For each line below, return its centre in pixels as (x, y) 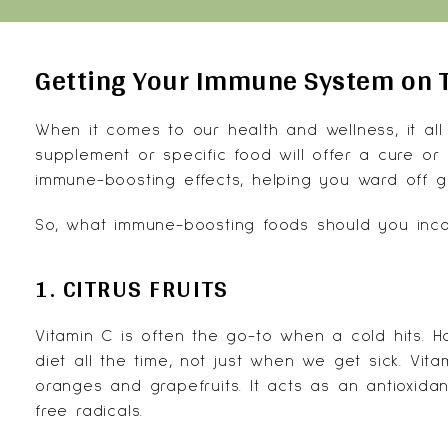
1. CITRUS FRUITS (132, 288)
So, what (75, 225)
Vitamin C (74, 336)
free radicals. (89, 411)
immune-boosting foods (212, 225)
